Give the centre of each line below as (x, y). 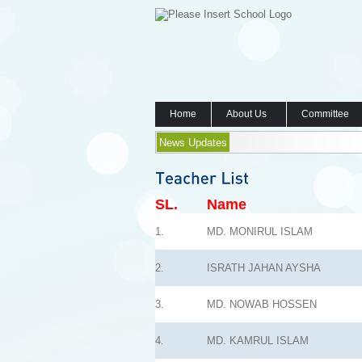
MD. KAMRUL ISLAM (258, 341)
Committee (325, 114)
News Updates (193, 143)
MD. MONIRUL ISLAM (260, 232)
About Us (246, 114)
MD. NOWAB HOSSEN (262, 304)
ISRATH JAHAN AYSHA (264, 268)
